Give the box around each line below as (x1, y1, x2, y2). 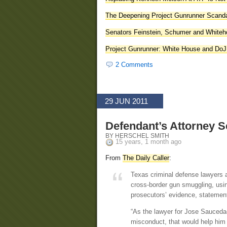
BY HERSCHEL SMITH (105, 132, 169, 139)
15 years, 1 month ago (116, 138, 181, 146)
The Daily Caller (123, 154, 169, 162)
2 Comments (116, 60, 153, 68)
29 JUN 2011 (105, 96, 148, 105)
